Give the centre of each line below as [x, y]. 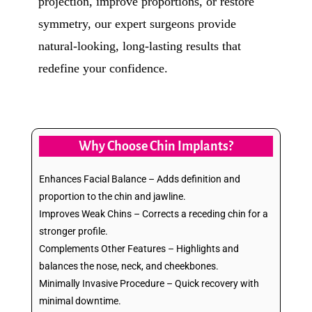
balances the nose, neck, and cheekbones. [129, 266]
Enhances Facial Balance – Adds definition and [140, 179]
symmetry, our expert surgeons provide [137, 23]
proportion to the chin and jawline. [112, 196]
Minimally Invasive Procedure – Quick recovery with [149, 283]
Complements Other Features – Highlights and [139, 248]
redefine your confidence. [103, 68]
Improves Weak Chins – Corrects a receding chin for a [154, 213]
